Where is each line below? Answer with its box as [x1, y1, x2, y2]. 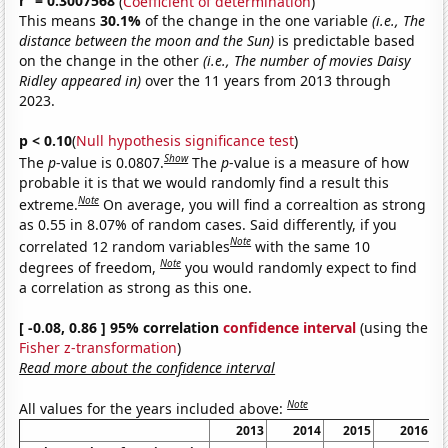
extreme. [19, 194, 79, 214]
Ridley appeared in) [19, 71, 142, 91]
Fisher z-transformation [19, 337, 178, 357]
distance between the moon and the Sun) [19, 31, 275, 51]
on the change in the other [19, 51, 204, 71]
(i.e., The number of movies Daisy [203, 51, 412, 71]
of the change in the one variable [145, 11, 373, 31]
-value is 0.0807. [56, 152, 165, 172]
